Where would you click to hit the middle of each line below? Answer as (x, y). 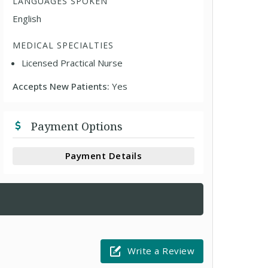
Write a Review (161, 251)
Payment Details (103, 156)
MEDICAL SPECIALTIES (63, 45)
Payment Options (76, 126)
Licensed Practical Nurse (72, 63)
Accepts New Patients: (63, 86)
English (27, 18)
